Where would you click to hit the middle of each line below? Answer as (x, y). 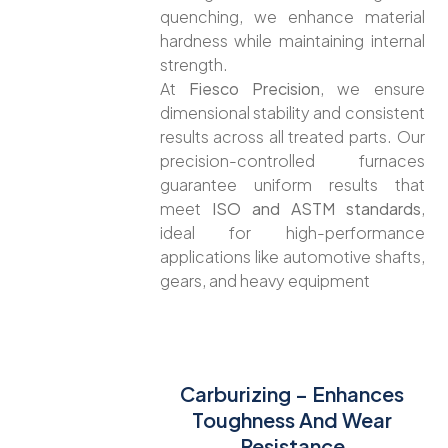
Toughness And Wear (292, 420)
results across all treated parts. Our (292, 136)
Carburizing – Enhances (292, 394)
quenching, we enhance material (292, 16)
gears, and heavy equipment (264, 280)
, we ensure (372, 88)
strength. (193, 64)
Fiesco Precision (254, 88)
